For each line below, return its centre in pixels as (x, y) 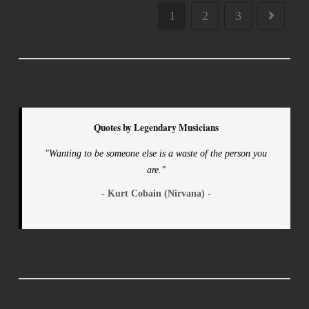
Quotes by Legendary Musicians (156, 128)
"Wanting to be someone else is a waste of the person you (156, 153)
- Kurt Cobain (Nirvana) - (156, 193)
